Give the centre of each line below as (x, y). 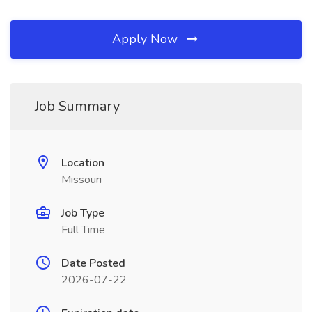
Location (83, 163)
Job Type (83, 213)
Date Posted (93, 263)
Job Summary (77, 106)
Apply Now (147, 39)
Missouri (81, 180)
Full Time (83, 230)
